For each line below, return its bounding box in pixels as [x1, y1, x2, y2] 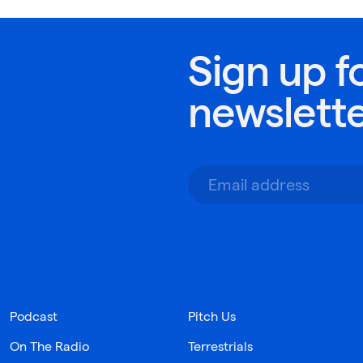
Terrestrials [188, 340, 253, 354]
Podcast [10, 310, 58, 324]
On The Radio [10, 340, 89, 354]
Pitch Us [188, 310, 236, 324]
